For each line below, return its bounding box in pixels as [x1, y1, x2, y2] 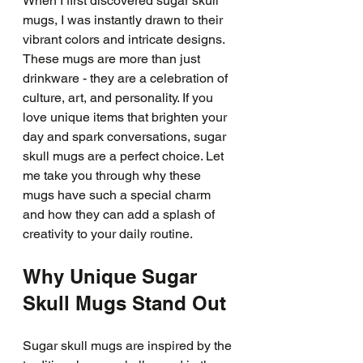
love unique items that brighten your [23, 109, 230, 125]
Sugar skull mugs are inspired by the [23, 338, 235, 353]
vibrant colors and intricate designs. [23, 32, 228, 47]
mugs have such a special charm [23, 187, 214, 203]
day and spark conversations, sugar [23, 129, 229, 144]
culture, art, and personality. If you [23, 90, 216, 105]
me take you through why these [23, 168, 204, 183]
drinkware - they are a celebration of [23, 70, 231, 86]
